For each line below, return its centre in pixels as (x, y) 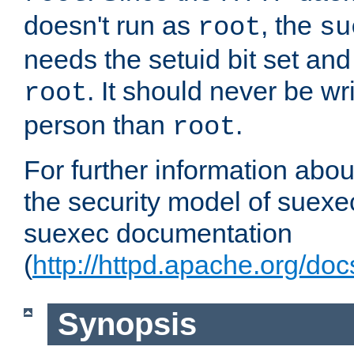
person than (98, 125)
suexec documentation (158, 233)
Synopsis (127, 324)
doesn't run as (111, 26)
